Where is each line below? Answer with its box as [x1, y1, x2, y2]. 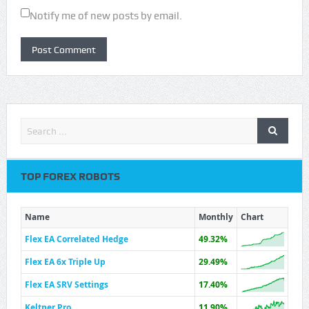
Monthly [198, 211, 233, 223]
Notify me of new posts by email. [29, 10, 182, 23]
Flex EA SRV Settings [24, 279, 108, 291]
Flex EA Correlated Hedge [24, 233, 128, 246]
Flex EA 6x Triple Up [24, 256, 106, 268]
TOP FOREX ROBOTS [20, 170, 120, 183]
